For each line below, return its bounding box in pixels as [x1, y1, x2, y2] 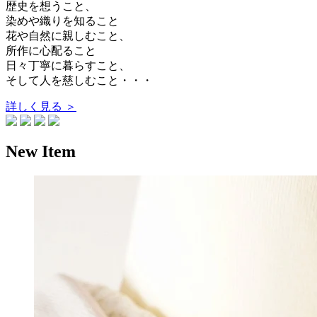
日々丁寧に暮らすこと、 [6, 59, 130, 71]
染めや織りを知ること [6, 14, 119, 27]
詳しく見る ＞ [6, 100, 76, 113]
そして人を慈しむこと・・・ [6, 74, 153, 86]
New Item [6, 142, 76, 161]
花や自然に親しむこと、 [6, 29, 130, 42]
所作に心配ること [6, 44, 96, 57]
